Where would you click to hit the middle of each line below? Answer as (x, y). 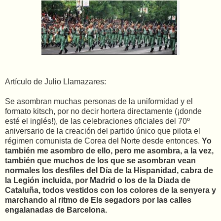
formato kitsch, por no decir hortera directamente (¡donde (103, 111)
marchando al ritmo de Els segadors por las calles (98, 200)
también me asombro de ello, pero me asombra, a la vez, (109, 151)
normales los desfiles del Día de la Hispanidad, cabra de (109, 171)
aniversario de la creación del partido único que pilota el (103, 131)
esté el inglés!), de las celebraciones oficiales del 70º (97, 121)
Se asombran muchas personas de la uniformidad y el (99, 102)
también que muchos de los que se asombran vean (100, 161)
